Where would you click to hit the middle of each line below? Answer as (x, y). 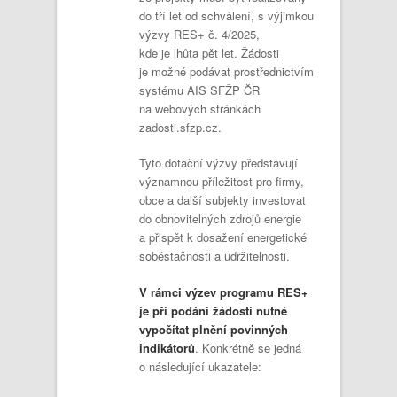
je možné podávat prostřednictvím (226, 71)
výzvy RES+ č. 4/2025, (199, 34)
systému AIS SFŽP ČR (199, 90)
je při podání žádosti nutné (213, 310)
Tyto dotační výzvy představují (218, 163)
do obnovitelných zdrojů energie (220, 218)
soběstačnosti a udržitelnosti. (214, 256)
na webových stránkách (200, 108)
